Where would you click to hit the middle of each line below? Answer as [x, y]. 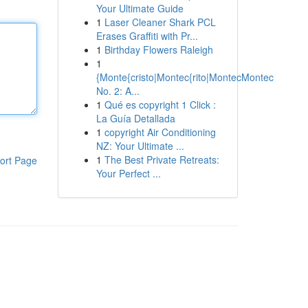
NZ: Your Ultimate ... [140, 146]
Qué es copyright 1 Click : [160, 104]
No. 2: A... [118, 91]
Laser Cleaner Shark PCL [160, 22]
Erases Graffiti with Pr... [147, 36]
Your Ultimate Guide [140, 8]
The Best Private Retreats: [162, 159]
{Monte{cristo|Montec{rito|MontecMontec [185, 77]
